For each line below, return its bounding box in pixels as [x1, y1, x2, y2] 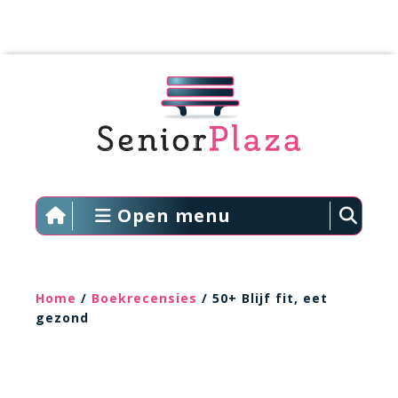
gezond [36, 309, 89, 326]
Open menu [111, 203, 231, 227]
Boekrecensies [92, 290, 197, 306]
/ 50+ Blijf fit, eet [197, 290, 328, 306]
